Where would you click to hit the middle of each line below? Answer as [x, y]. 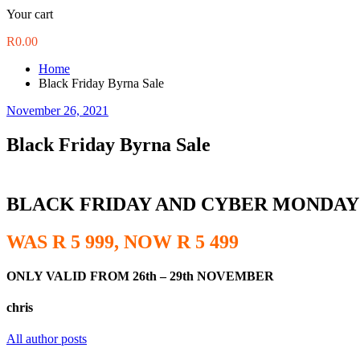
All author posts [47, 339]
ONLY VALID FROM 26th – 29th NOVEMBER [140, 276]
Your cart [30, 14]
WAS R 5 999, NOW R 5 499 [123, 241]
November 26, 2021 [57, 110]
